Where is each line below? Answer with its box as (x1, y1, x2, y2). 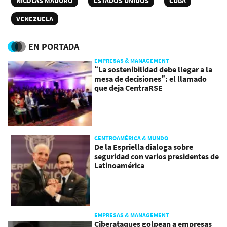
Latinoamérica (94, 160, 145, 170)
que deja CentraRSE (94, 83, 163, 93)
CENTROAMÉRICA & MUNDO (94, 134, 169, 142)
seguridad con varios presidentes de (94, 150, 219, 161)
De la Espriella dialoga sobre (94, 141, 194, 152)
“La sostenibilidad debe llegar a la (94, 64, 213, 75)
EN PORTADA (28, 41, 79, 53)
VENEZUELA (16, 14, 53, 24)
